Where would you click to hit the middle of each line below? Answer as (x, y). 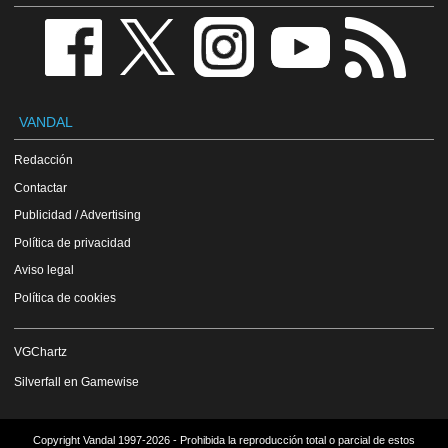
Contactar (40, 187)
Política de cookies (65, 297)
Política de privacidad (72, 242)
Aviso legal (44, 270)
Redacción (43, 160)
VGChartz (40, 351)
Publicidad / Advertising (77, 215)
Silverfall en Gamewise (76, 381)
